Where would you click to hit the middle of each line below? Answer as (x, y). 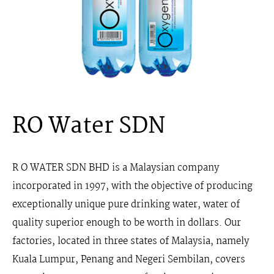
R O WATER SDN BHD (61, 168)
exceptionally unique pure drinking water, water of (126, 205)
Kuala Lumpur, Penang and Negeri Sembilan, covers (129, 260)
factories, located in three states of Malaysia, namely (131, 241)
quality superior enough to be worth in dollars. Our (127, 223)
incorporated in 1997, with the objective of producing (132, 186)
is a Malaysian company (164, 168)
